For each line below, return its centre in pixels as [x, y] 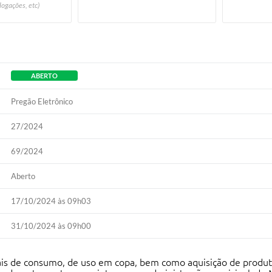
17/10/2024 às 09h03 [51, 201]
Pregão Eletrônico [42, 101]
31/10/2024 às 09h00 [51, 226]
